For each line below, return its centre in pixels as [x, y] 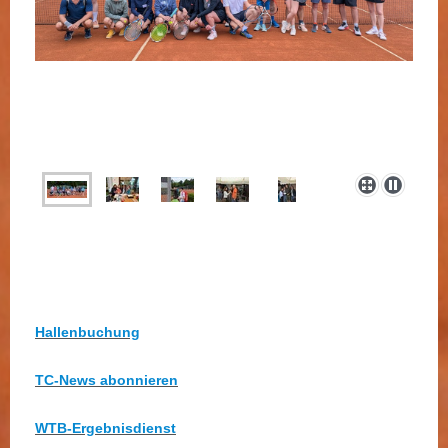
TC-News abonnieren [106, 379]
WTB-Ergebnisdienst [105, 427]
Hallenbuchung [87, 332]
